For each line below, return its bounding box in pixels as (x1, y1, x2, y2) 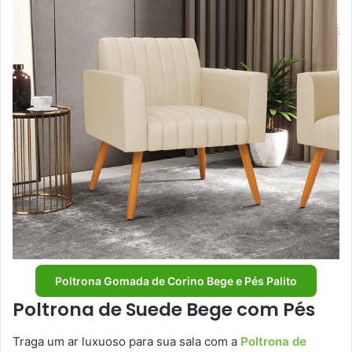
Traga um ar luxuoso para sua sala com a (13, 333, 240, 349)
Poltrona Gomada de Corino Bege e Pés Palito (55, 274, 297, 288)
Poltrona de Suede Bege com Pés (13, 297, 315, 323)
